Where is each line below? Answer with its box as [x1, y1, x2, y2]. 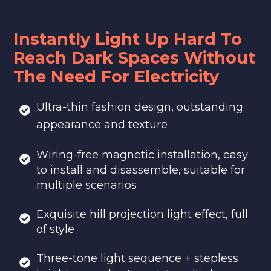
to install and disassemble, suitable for [36, 163, 245, 177]
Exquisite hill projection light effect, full [36, 207, 248, 221]
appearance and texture [36, 118, 168, 131]
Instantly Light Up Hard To [13, 29, 242, 49]
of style [36, 223, 74, 236]
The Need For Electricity [13, 67, 219, 87]
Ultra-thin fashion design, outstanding [36, 100, 243, 114]
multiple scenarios [36, 178, 137, 192]
